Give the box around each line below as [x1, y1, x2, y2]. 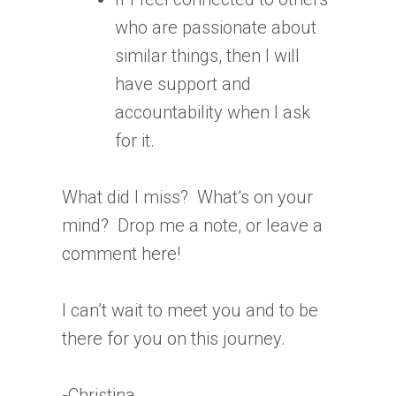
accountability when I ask [115, 101, 310, 123]
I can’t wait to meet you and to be [62, 299, 318, 321]
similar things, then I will [115, 44, 300, 66]
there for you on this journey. [62, 327, 286, 349]
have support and [115, 72, 251, 95]
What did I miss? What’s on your [62, 186, 313, 208]
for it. [115, 129, 155, 151]
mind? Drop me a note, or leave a [62, 214, 323, 236]
